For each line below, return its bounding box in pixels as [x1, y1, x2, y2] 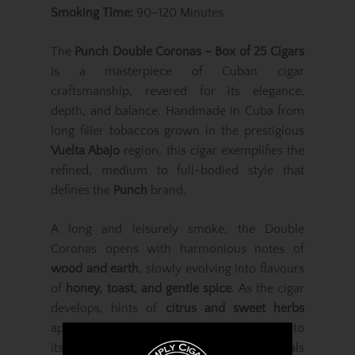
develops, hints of [51, 301, 166, 315]
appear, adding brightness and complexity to [51, 321, 304, 335]
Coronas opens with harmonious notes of [51, 242, 304, 256]
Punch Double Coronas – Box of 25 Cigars [74, 44, 304, 59]
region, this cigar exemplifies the [120, 143, 305, 158]
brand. [147, 183, 186, 197]
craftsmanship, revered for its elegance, [51, 84, 304, 98]
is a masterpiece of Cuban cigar [51, 64, 304, 78]
